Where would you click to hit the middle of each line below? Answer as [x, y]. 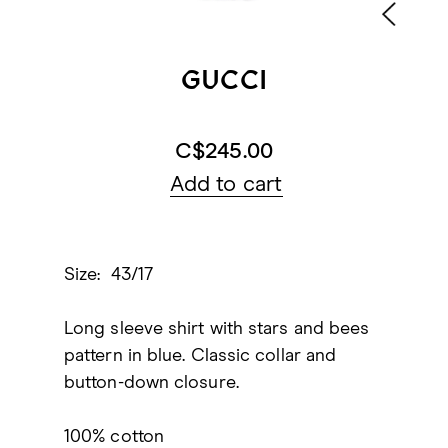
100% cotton [114, 437]
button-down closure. [154, 383]
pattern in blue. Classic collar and [200, 356]
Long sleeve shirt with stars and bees [217, 329]
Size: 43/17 [111, 275]
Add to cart [226, 185]
